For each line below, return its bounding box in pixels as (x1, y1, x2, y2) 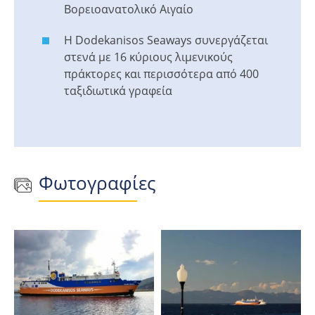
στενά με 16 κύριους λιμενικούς (64, 49, 233, 65)
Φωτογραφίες (39, 170, 156, 195)
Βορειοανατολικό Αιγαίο (64, 1, 193, 17)
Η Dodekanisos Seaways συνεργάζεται (64, 32, 268, 48)
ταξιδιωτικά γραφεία (64, 83, 172, 98)
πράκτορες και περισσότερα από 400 (64, 66, 259, 82)
